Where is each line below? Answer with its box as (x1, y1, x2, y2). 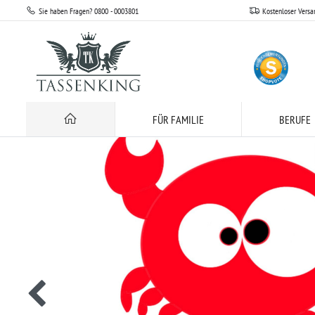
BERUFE (278, 112, 311, 127)
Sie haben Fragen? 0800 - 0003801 (39, 6, 139, 16)
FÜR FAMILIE (152, 112, 204, 127)
